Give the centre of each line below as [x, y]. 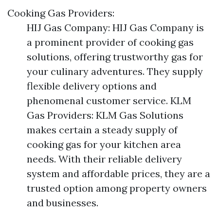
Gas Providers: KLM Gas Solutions [105, 115]
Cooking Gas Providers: [61, 13]
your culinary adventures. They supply [115, 72]
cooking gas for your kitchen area [104, 145]
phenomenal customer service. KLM [109, 101]
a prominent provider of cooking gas [110, 42]
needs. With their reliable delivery [104, 159]
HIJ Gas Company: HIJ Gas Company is [115, 28]
